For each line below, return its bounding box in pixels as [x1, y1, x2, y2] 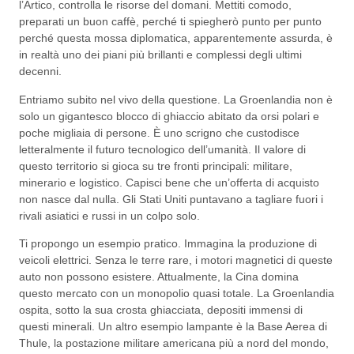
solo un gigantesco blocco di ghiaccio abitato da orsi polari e [19, 109, 319, 122]
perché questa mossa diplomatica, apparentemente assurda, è [19, 32, 333, 45]
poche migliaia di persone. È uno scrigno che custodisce [19, 126, 299, 139]
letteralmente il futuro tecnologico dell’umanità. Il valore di [19, 142, 306, 156]
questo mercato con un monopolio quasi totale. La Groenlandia [19, 287, 334, 300]
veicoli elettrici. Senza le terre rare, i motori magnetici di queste [19, 254, 333, 267]
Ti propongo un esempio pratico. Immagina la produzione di [19, 237, 317, 250]
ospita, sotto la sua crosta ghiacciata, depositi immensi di [19, 303, 303, 317]
